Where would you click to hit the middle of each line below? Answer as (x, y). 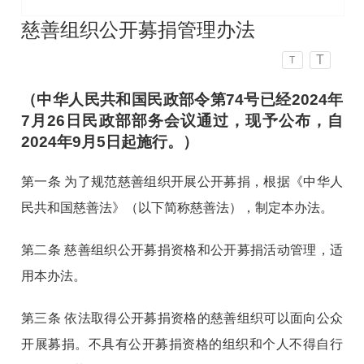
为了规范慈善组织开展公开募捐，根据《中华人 (204, 182)
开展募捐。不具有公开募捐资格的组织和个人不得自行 (182, 344)
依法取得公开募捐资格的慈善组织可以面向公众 (202, 318)
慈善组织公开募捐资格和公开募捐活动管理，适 (204, 250)
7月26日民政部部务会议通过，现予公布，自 (182, 121)
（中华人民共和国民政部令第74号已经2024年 (182, 100)
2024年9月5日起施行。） (110, 142)
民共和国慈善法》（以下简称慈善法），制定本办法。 (178, 208)
